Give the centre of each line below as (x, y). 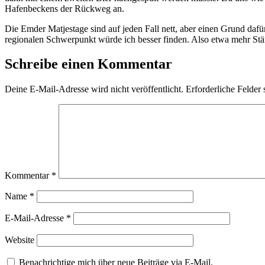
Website (20, 240)
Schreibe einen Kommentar (88, 64)
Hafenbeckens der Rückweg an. (64, 8)
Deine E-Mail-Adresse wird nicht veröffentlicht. (94, 89)
